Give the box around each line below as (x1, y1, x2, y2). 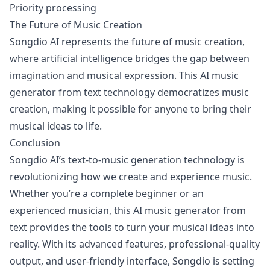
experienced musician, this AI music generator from (10, 204, 246, 217)
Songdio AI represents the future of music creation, (10, 35, 245, 48)
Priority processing (10, 1, 96, 14)
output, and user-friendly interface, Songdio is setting (10, 254, 254, 268)
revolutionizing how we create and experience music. (10, 170, 252, 183)
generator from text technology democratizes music (10, 86, 249, 99)
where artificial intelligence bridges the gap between (10, 52, 250, 65)
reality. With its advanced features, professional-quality (10, 237, 260, 251)
